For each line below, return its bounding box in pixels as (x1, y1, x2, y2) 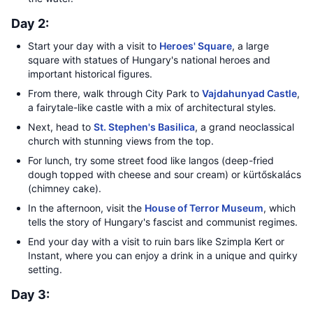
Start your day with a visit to (28, 40, 159, 52)
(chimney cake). (28, 182, 101, 194)
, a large (232, 40, 269, 52)
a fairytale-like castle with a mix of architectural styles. (28, 101, 276, 113)
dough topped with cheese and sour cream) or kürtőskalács (28, 168, 301, 180)
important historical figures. (28, 68, 152, 80)
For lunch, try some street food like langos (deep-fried (28, 154, 274, 166)
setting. (28, 263, 62, 275)
